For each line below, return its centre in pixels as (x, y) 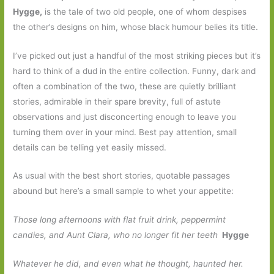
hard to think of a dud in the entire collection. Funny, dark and (135, 71)
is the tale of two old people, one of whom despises (145, 11)
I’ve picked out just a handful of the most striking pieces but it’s (137, 55)
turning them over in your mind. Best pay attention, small (125, 132)
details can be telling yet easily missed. (90, 147)
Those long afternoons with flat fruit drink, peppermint (120, 220)
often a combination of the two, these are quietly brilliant (125, 86)
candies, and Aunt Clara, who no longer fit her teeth (117, 235)
